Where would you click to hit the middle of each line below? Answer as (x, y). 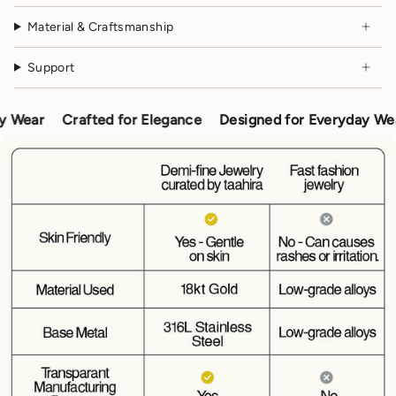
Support (51, 67)
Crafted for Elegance (101, 119)
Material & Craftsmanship (100, 27)
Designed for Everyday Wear (283, 119)
